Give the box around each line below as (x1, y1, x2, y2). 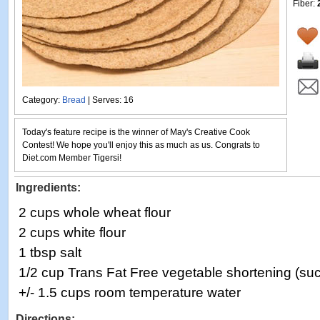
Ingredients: (16, 181, 81, 194)
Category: (22, 95, 62, 105)
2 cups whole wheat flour (19, 205, 171, 220)
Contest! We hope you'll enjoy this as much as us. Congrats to (22, 140, 260, 150)
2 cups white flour (19, 225, 126, 240)
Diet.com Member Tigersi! (22, 153, 121, 163)
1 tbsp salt (19, 245, 81, 260)
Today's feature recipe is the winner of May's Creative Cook (22, 127, 250, 137)
